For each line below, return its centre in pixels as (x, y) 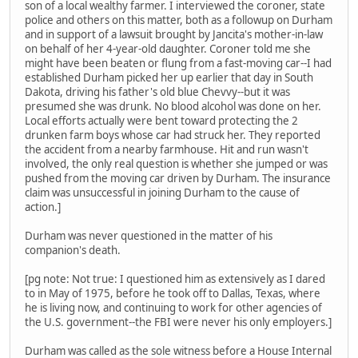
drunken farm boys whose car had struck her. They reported (173, 135)
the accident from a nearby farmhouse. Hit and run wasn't (167, 150)
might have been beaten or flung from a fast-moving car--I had (178, 64)
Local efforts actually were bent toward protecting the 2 (161, 121)
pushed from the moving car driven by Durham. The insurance (178, 179)
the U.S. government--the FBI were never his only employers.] (178, 322)
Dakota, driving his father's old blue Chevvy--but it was (157, 92)
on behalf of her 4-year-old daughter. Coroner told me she (168, 49)
